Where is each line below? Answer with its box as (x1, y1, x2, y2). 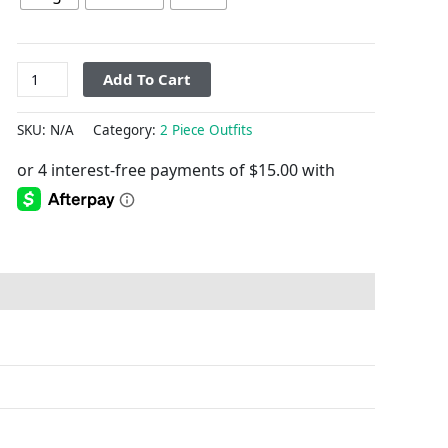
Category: (92, 121, 160, 140)
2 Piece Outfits (159, 121, 252, 140)
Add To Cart (102, 69, 191, 90)
